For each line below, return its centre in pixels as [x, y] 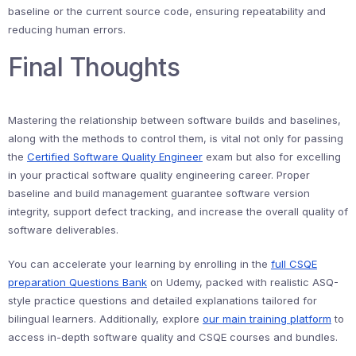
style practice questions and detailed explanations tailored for [163, 300]
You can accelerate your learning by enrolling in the [139, 264]
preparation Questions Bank [77, 282]
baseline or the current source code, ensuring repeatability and [167, 11]
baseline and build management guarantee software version [159, 193]
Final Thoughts [94, 67]
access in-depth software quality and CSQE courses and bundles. [173, 337]
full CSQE [294, 264]
